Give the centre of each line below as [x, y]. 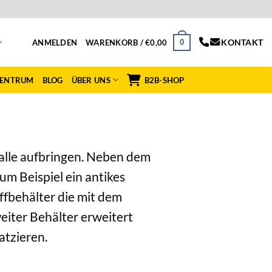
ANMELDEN [55, 42]
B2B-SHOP [164, 80]
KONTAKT [242, 42]
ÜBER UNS [91, 80]
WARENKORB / [116, 42]
